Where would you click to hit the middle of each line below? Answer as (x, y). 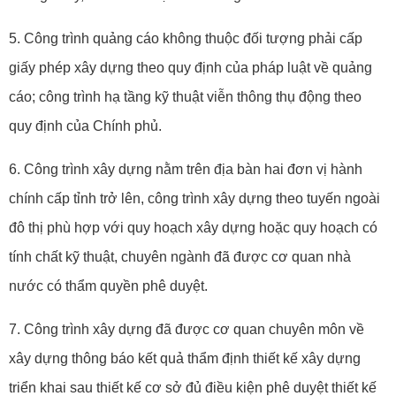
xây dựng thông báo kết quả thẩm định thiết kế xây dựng (185, 358)
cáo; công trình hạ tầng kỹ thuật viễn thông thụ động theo (185, 97)
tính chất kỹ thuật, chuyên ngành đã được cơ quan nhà (180, 257)
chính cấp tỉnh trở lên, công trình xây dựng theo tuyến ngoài (194, 198)
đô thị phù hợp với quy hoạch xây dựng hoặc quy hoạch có (193, 228)
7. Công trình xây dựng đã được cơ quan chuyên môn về (187, 329)
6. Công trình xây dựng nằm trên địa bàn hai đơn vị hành (186, 169)
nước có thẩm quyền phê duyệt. (108, 286)
